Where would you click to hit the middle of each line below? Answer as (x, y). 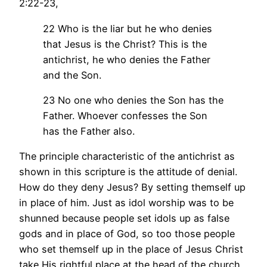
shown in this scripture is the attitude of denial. (128, 172)
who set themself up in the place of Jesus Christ (131, 249)
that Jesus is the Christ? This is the (125, 44)
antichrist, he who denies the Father (127, 59)
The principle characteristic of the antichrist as (127, 156)
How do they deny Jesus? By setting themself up (132, 187)
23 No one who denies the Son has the (133, 100)
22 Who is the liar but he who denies (128, 28)
